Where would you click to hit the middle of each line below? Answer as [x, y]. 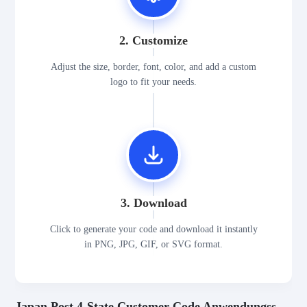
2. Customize [153, 41]
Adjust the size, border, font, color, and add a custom [153, 67]
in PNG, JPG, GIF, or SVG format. [153, 245]
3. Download [153, 203]
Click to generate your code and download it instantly [153, 230]
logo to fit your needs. [153, 82]
